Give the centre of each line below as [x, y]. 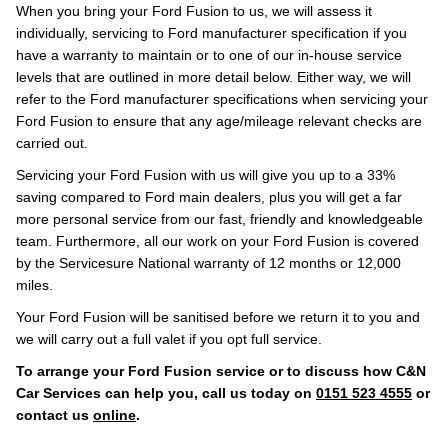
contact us [54, 415]
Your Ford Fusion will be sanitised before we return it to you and [218, 317]
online [114, 415]
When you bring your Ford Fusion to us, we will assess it [194, 11]
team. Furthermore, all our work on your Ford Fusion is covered [217, 241]
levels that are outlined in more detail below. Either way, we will [213, 77]
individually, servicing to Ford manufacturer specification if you [211, 33]
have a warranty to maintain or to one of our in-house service [209, 55]
